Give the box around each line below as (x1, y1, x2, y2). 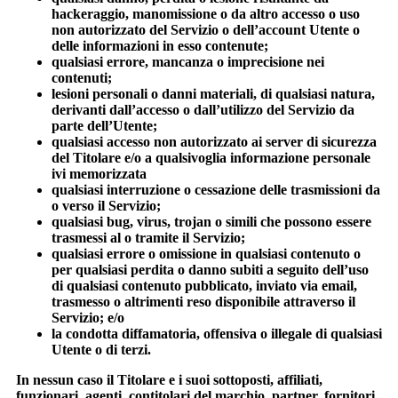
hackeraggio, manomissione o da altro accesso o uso (52, 6, 360, 22)
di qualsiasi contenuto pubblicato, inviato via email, (52, 278, 357, 294)
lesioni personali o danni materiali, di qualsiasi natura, (52, 86, 375, 102)
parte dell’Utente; (52, 118, 157, 134)
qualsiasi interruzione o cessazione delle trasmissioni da (52, 182, 380, 198)
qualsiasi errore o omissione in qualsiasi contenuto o (52, 246, 361, 262)
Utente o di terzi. (52, 342, 151, 358)
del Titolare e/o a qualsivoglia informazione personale (52, 150, 370, 166)
